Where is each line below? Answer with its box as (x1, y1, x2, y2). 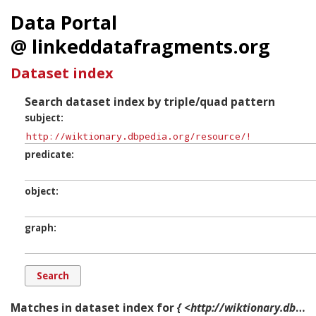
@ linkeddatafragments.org (11, 34, 270, 59)
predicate (25, 148, 71, 162)
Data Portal (11, 10, 117, 35)
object (25, 185, 56, 198)
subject (25, 111, 61, 125)
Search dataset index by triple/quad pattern (25, 94, 275, 110)
